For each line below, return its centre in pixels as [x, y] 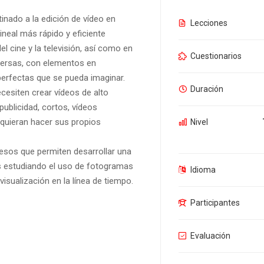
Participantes [215, 203]
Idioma [203, 170]
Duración [207, 89]
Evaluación [210, 236]
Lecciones [209, 23]
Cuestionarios [216, 56]
